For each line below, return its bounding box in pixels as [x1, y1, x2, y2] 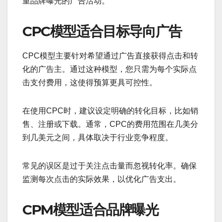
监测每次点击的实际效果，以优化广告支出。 [22, 175, 181, 184]
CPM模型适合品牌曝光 [22, 201, 159, 219]
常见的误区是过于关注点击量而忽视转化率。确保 [22, 162, 197, 170]
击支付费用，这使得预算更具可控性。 [22, 78, 157, 87]
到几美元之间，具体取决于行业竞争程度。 [22, 133, 173, 142]
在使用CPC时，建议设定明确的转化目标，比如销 [22, 107, 198, 115]
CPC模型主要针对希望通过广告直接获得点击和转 [22, 52, 198, 60]
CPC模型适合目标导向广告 [22, 23, 182, 40]
